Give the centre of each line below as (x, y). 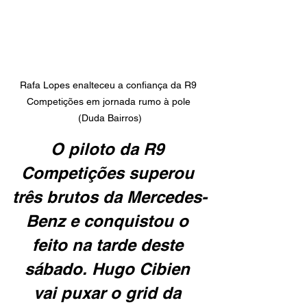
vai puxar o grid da (110, 293)
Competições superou (110, 173)
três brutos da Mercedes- (110, 197)
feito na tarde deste (110, 245)
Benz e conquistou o (110, 221)
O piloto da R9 (110, 149)
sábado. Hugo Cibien (110, 269)
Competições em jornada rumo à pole (110, 102)
